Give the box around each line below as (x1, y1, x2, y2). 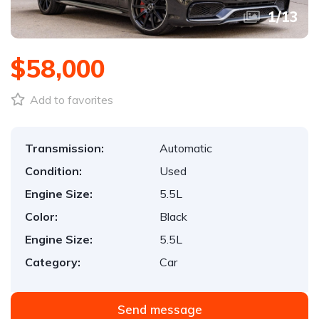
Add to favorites (27, 93, 113, 107)
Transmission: (25, 141, 104, 155)
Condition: (25, 164, 82, 178)
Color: (25, 209, 58, 224)
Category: (25, 255, 80, 269)
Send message (117, 302, 202, 317)
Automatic (159, 141, 212, 155)
